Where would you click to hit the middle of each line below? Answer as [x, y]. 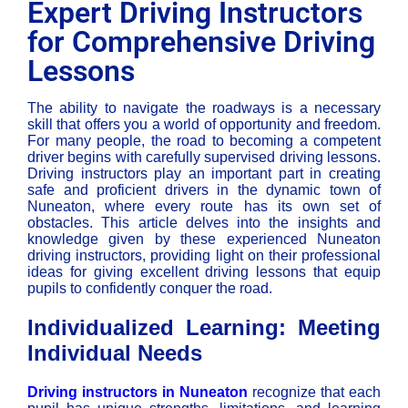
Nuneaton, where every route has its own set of [204, 207]
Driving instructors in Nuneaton [138, 393]
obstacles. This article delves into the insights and [204, 223]
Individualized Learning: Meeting [204, 328]
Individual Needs [115, 353]
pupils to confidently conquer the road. [150, 289]
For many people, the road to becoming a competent [204, 141]
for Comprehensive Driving [201, 42]
